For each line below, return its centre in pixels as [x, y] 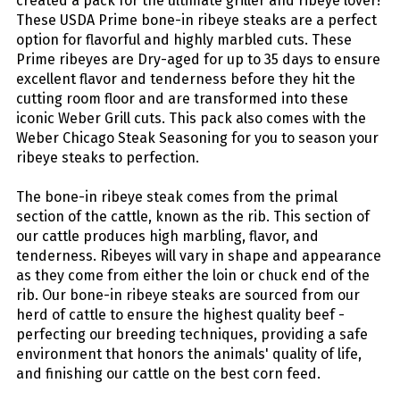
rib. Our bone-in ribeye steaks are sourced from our [188, 296]
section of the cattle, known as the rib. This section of [193, 217]
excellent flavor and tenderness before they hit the [186, 79]
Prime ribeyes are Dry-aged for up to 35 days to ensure [198, 60]
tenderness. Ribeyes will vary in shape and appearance [199, 256]
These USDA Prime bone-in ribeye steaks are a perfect [196, 21]
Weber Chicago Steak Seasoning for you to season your [197, 138]
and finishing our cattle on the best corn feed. [168, 374]
